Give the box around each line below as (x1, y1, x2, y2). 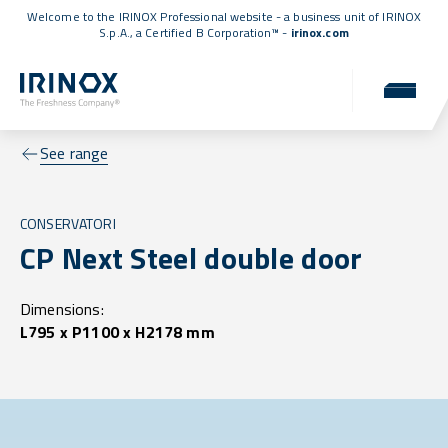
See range (40, 141, 109, 166)
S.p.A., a (99, 23, 146, 42)
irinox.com (290, 23, 349, 42)
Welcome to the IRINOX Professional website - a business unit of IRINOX (26, 7, 422, 26)
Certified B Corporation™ (145, 23, 280, 42)
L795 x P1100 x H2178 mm (20, 320, 215, 345)
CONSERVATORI (20, 213, 116, 235)
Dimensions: (20, 297, 104, 322)
